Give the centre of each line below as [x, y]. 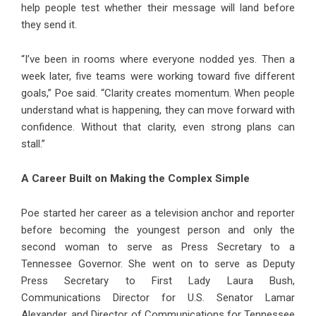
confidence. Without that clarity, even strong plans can [158, 127]
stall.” [33, 144]
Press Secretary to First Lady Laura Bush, [158, 281]
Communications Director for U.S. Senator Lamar [158, 298]
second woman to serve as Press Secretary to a [158, 247]
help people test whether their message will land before [158, 8]
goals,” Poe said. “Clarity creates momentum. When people [158, 93]
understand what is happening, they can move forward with [158, 110]
